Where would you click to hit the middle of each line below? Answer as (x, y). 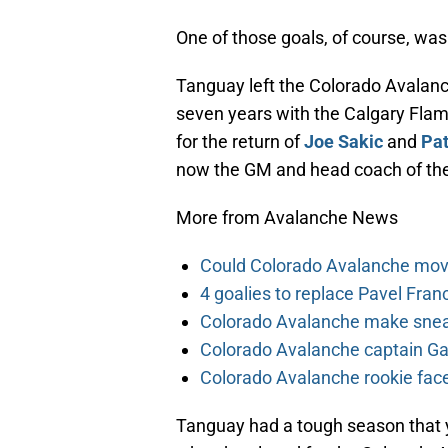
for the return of (240, 142)
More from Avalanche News (287, 218)
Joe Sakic (343, 142)
